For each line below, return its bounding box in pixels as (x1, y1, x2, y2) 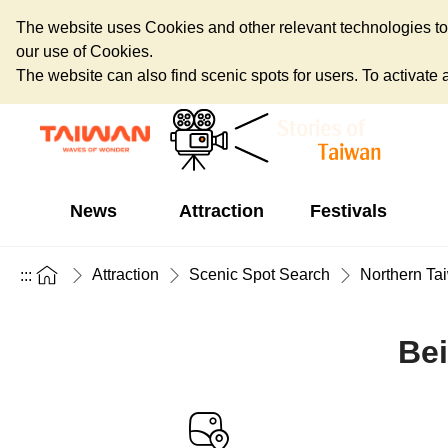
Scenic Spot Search (189, 266, 330, 283)
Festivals (309, 201, 387, 221)
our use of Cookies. (16, 43, 153, 60)
